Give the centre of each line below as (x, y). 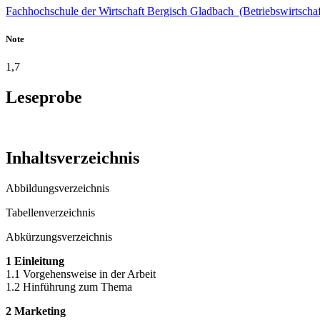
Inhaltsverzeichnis (72, 157)
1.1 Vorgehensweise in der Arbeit (81, 274)
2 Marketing (36, 311)
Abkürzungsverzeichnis (59, 236)
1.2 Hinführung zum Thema (69, 286)
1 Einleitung (35, 261)
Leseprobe (44, 97)
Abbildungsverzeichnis (57, 188)
